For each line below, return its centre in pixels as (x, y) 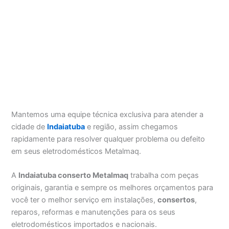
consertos (176, 200)
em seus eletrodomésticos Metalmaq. (76, 151)
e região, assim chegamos (132, 127)
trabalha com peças (164, 176)
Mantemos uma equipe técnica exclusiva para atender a (108, 114)
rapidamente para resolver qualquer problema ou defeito (108, 139)
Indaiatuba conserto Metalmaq (74, 176)
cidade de (29, 127)
